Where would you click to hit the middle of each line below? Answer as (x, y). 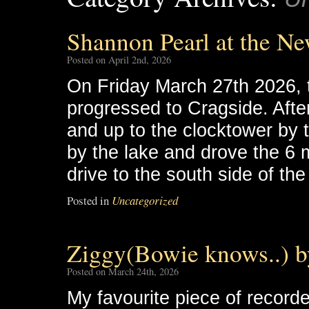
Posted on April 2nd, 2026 (119, 60)
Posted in (88, 200)
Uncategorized (145, 200)
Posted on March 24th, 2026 (123, 271)
